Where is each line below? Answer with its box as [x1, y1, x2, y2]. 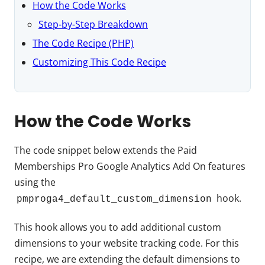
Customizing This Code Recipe [33, 55, 166, 69]
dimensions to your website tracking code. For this [14, 236, 239, 250]
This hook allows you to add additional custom [14, 220, 221, 234]
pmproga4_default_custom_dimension [17, 193, 212, 205]
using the [14, 175, 56, 189]
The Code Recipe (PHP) [33, 36, 134, 50]
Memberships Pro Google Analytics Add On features [14, 159, 245, 173]
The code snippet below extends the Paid [14, 143, 197, 157]
